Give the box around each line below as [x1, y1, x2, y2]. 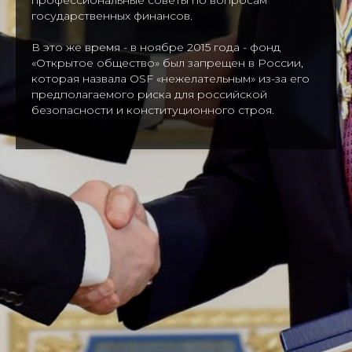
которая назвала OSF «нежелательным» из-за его [31, 71, 310, 86]
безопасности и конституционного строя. [31, 102, 274, 117]
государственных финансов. [31, 8, 192, 23]
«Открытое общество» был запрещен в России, [31, 55, 303, 70]
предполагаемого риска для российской [31, 86, 267, 101]
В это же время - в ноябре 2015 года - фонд [31, 39, 280, 54]
